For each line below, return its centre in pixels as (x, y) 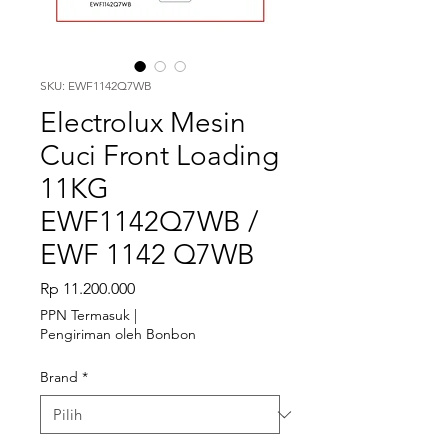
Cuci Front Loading (159, 155)
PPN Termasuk (85, 315)
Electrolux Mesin (143, 122)
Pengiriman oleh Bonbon (118, 334)
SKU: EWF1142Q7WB (96, 85)
